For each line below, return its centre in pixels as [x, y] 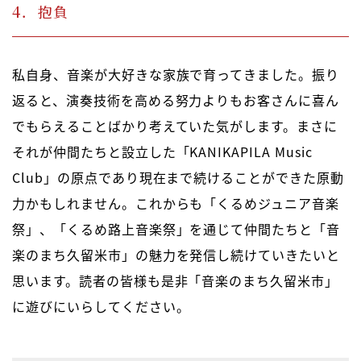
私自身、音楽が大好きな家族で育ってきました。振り [176, 75]
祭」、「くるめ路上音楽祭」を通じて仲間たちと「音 [176, 229]
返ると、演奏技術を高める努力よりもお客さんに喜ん [176, 100]
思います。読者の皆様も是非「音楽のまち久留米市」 [176, 281]
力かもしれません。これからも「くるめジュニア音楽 [176, 203]
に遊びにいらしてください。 [101, 307]
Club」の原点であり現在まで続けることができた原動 [178, 178]
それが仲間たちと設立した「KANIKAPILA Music [162, 152]
